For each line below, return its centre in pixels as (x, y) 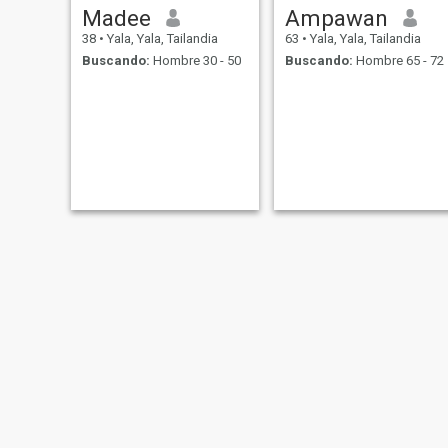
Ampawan (336, 17)
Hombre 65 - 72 (398, 61)
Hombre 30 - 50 (195, 61)
